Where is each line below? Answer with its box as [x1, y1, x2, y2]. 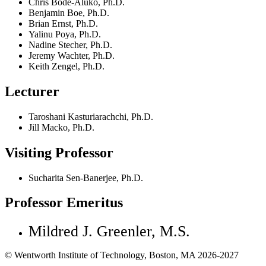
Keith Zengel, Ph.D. [28, 61, 104, 71]
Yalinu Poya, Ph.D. [28, 28, 101, 39]
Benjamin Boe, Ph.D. [28, 7, 109, 18]
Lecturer [5, 83, 59, 99]
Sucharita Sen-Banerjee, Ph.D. [28, 172, 143, 183]
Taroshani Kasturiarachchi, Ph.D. [28, 111, 153, 122]
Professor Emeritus [5, 195, 123, 211]
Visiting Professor [5, 144, 113, 160]
